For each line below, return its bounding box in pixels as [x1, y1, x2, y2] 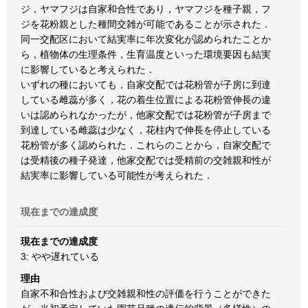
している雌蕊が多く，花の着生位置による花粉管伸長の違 [21, 94, 271, 105]
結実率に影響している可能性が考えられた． [21, 170, 213, 181]
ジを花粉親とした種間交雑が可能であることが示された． [21, 19, 271, 30]
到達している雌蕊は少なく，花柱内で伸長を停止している [21, 124, 271, 135]
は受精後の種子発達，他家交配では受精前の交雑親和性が [21, 155, 271, 166]
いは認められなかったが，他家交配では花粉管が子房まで [21, 109, 271, 120]
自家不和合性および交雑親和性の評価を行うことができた [21, 288, 271, 299]
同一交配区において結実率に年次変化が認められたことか [21, 34, 271, 45]
